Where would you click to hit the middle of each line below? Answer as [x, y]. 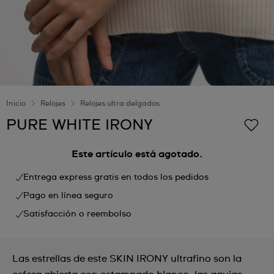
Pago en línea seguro [68, 196]
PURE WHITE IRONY [80, 125]
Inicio [16, 104]
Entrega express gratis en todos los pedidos [116, 177]
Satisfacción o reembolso [77, 214]
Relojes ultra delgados [120, 104]
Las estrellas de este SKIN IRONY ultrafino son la [127, 259]
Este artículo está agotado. [137, 154]
